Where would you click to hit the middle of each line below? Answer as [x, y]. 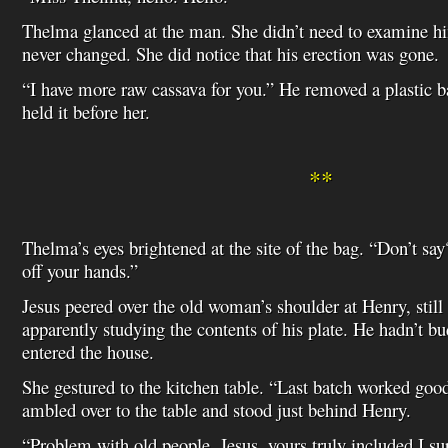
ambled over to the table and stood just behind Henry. [216, 409]
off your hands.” [80, 270]
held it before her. [86, 111]
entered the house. [88, 351]
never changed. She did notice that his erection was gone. [230, 53]
